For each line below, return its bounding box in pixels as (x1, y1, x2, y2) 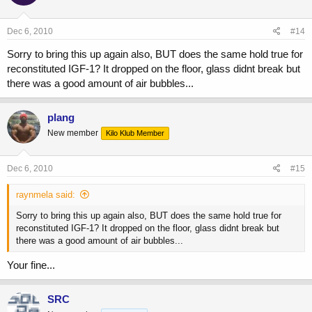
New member (47, 127, 98, 138)
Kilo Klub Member (106, 128, 164, 137)
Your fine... (7, 258, 55, 271)
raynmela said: (16, 189, 75, 201)
